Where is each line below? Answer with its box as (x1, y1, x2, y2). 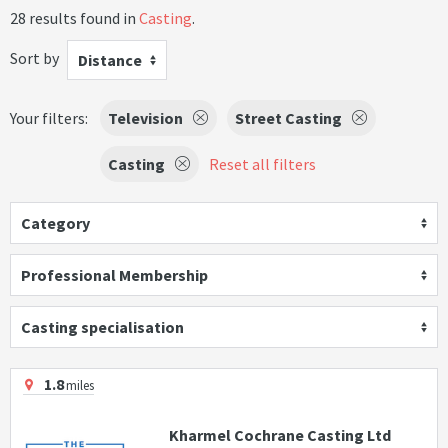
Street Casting (235, 108, 342, 128)
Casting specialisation (21, 317, 184, 337)
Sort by (10, 47, 59, 68)
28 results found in (10, 8, 139, 28)
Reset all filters (209, 154, 316, 174)
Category (21, 213, 90, 233)
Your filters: (10, 108, 88, 128)
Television (108, 108, 183, 128)
